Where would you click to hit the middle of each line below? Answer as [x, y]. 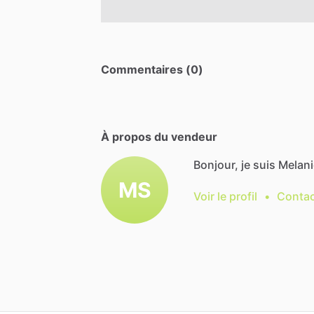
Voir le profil [225, 196]
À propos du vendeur [159, 136]
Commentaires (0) [152, 69]
